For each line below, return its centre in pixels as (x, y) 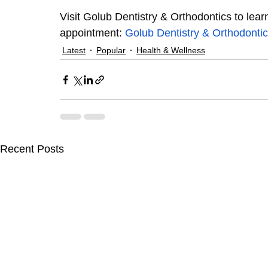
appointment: (92, 33)
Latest (74, 50)
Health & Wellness (171, 50)
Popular (111, 50)
